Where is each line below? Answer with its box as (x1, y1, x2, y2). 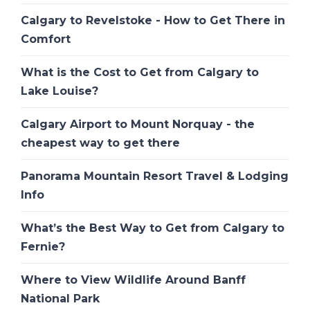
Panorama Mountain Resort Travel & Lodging (21, 170, 289, 183)
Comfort (21, 33, 71, 46)
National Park (21, 292, 100, 306)
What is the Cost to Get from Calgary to (21, 66, 259, 80)
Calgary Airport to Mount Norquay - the (21, 118, 255, 131)
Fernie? (21, 240, 65, 254)
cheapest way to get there (21, 136, 180, 150)
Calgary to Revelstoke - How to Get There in (21, 14, 285, 28)
